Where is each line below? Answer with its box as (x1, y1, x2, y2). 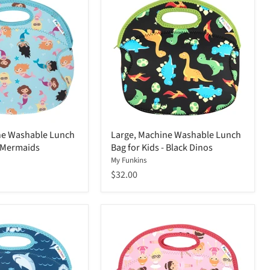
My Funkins (111, 155, 146, 166)
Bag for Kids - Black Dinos (111, 141, 213, 155)
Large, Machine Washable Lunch (111, 128, 241, 142)
